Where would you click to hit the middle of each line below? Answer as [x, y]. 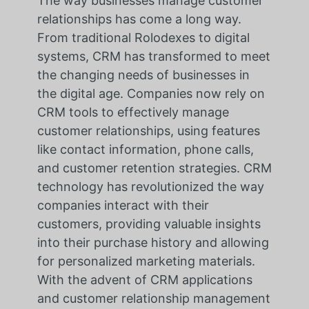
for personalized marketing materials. [146, 261]
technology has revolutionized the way [150, 187]
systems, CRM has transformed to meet [153, 57]
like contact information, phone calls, [145, 150]
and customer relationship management [153, 299]
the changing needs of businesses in [143, 75]
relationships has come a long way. [139, 19]
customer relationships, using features [148, 131]
